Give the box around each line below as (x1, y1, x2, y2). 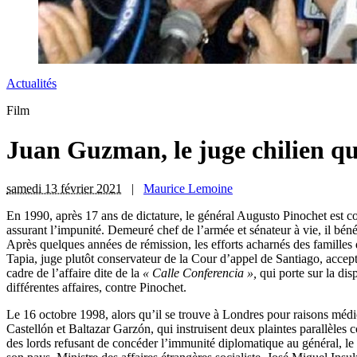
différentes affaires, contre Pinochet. (6, 280, 186, 295)
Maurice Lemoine (143, 182, 233, 196)
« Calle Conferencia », (143, 266, 257, 280)
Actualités (6, 76, 57, 91)
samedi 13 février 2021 (6, 182, 122, 196)
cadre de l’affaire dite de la (6, 266, 143, 280)
